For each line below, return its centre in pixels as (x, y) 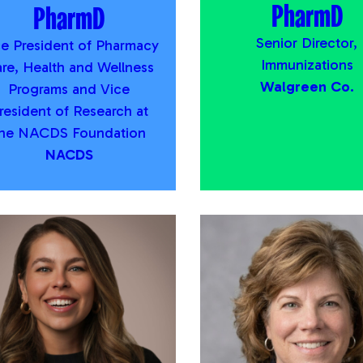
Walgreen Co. (307, 87)
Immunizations (307, 65)
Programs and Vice (69, 90)
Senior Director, (307, 43)
